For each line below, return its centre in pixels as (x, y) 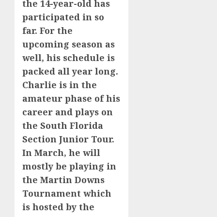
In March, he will (61, 152)
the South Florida (63, 125)
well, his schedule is (69, 57)
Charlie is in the (60, 85)
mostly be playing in (69, 166)
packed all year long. (70, 71)
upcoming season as (69, 44)
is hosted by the (58, 207)
